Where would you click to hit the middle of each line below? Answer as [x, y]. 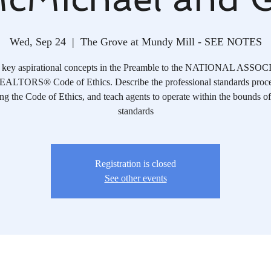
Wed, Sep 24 [38, 41]
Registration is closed [135, 163]
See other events [135, 178]
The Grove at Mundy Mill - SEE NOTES [171, 41]
